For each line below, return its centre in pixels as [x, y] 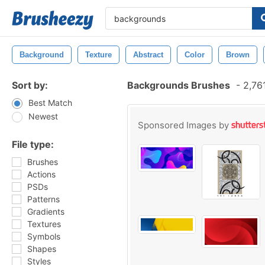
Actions [41, 174]
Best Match [50, 103]
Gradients [46, 211]
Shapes [42, 249]
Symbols [44, 236]
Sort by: [30, 85]
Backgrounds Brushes [179, 85]
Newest [43, 116]
